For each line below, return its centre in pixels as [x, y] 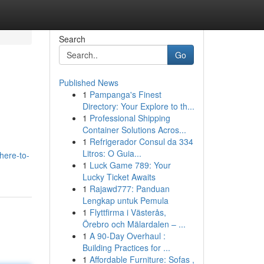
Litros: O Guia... [112, 153]
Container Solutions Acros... [134, 130]
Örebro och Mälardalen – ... [134, 224]
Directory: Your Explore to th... [138, 106]
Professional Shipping [130, 118]
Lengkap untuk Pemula [125, 200]
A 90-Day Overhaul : [127, 236]
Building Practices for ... [126, 247]
